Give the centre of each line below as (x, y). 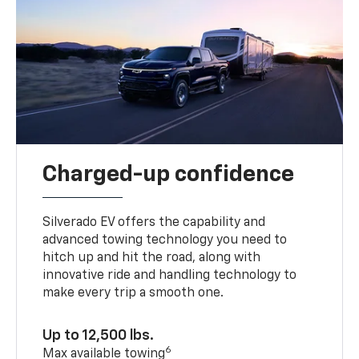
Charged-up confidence (169, 174)
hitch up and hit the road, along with (152, 258)
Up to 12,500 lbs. (99, 335)
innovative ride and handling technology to (170, 275)
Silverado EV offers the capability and (154, 222)
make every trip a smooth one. (133, 293)
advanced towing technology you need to (165, 240)
